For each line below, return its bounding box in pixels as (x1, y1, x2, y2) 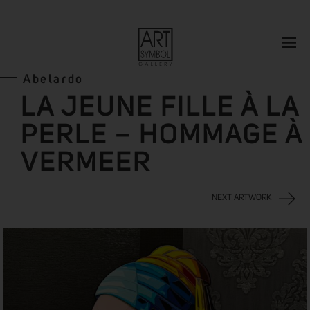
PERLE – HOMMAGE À (21, 122, 303, 149)
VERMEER (21, 149, 152, 177)
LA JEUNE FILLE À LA (21, 94, 300, 122)
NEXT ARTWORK (212, 194, 272, 202)
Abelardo (23, 73, 84, 86)
